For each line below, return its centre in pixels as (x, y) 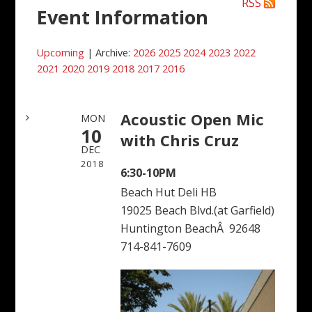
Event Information (123, 17)
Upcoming (61, 53)
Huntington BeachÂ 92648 (191, 228)
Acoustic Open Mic (193, 119)
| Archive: (109, 53)
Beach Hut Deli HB (169, 192)
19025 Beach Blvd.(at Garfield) (198, 210)
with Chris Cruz (180, 140)
